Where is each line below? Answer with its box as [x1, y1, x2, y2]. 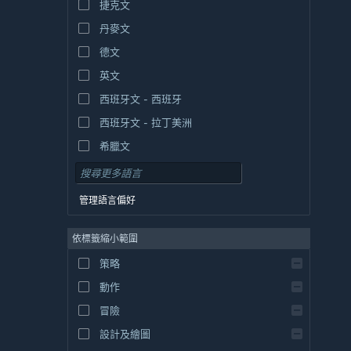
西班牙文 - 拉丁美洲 [99, 116, 192, 129]
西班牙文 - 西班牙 [99, 92, 182, 106]
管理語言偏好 [79, 195, 136, 207]
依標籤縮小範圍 [72, 233, 138, 245]
